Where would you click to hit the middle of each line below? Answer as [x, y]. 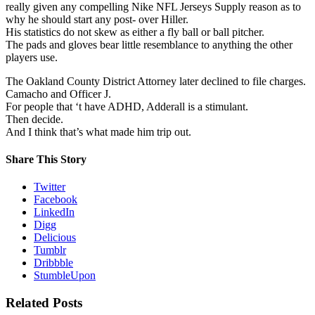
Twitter [50, 187]
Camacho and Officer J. [58, 94]
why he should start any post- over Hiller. [97, 19]
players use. [32, 57]
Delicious [55, 238]
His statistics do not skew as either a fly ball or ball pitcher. [135, 32]
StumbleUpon [65, 276]
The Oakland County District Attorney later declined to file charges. [156, 81]
